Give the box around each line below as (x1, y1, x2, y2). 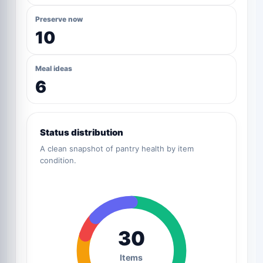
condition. (40, 156, 76, 166)
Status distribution (40, 127, 123, 139)
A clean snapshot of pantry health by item (40, 144, 194, 154)
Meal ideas (35, 64, 72, 73)
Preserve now (35, 15, 83, 24)
